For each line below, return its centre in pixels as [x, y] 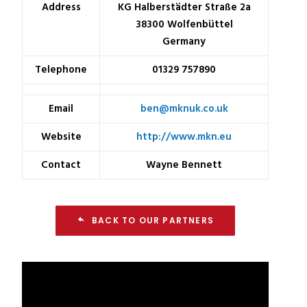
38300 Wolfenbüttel [184, 25]
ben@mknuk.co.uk [184, 109]
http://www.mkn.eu [184, 137]
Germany [184, 42]
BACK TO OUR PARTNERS [153, 220]
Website [61, 137]
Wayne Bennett [184, 165]
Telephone [61, 70]
